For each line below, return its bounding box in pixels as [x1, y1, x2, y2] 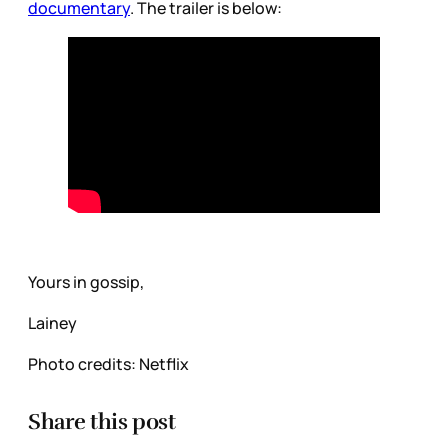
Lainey [28, 312, 80, 335]
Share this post [28, 408, 176, 436]
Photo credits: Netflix [28, 353, 189, 376]
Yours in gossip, [28, 271, 144, 294]
